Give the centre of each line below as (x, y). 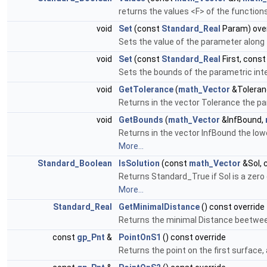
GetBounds (141, 120)
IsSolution (139, 164)
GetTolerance (146, 90)
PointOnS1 (140, 237)
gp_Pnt (91, 237)
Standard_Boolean (75, 164)
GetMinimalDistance (159, 207)
